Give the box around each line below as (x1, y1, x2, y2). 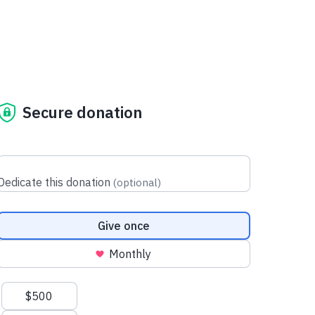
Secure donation (22, 102, 142, 123)
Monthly (108, 246, 151, 261)
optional (116, 175, 157, 189)
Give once (97, 218, 150, 233)
